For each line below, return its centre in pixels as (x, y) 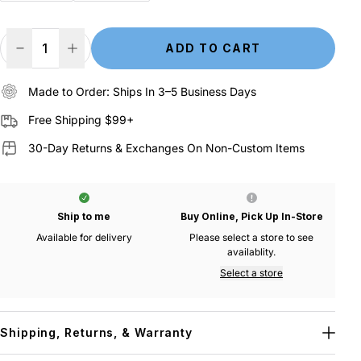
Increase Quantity (123, 50)
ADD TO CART (213, 48)
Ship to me (84, 216)
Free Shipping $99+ (81, 120)
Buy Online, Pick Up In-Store (251, 216)
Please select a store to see (251, 237)
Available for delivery (84, 237)
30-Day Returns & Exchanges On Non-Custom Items (166, 148)
